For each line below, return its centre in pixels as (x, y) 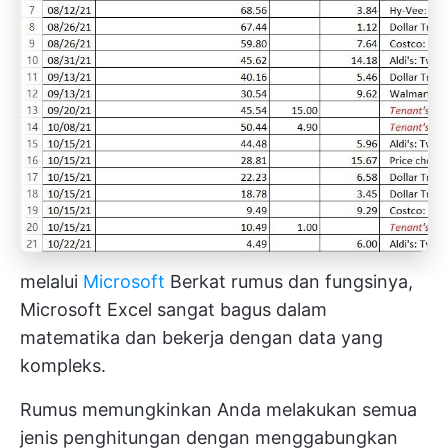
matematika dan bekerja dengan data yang (201, 338)
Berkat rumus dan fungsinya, (289, 282)
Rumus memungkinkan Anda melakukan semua (218, 410)
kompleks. (63, 366)
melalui (51, 282)
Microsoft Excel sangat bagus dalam (173, 310)
